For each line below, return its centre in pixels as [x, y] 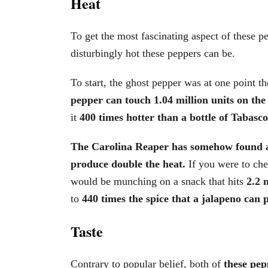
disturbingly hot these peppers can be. [153, 53]
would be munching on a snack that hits [159, 181]
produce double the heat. [128, 164]
